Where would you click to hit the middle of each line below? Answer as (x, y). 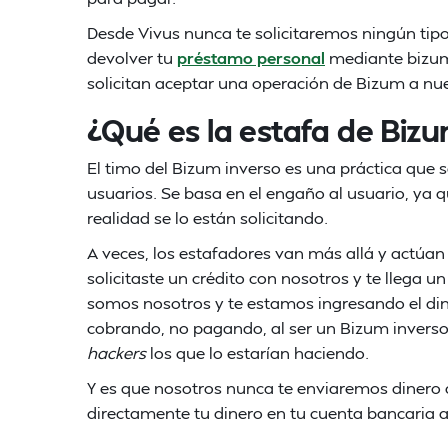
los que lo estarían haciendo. (257, 352)
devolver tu (130, 57)
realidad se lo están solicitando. (207, 217)
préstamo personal (251, 57)
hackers (116, 352)
